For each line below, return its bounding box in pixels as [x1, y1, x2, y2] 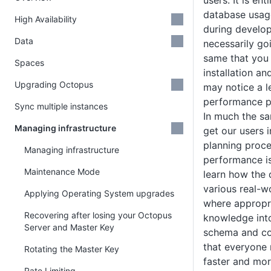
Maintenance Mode [24, 166, 100, 177]
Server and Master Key [24, 222, 114, 232]
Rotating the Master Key [24, 244, 119, 254]
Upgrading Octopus [15, 79, 93, 90]
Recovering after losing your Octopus [24, 210, 172, 220]
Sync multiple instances [15, 101, 108, 111]
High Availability [15, 14, 77, 24]
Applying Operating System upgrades [24, 188, 174, 198]
